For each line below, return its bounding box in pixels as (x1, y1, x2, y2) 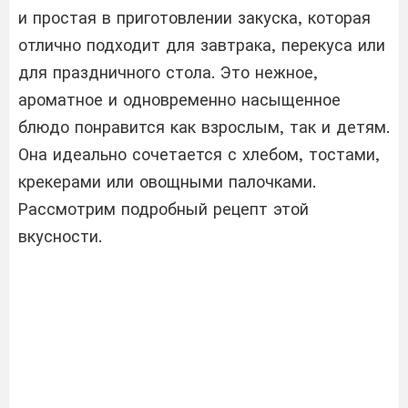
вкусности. (18, 226, 102, 246)
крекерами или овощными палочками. (18, 171, 316, 191)
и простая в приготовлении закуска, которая (18, 7, 371, 27)
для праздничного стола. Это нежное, (18, 62, 318, 82)
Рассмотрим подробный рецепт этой (18, 199, 309, 219)
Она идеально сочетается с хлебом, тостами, (18, 144, 380, 164)
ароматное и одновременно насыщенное (18, 89, 341, 109)
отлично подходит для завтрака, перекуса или (18, 35, 385, 55)
